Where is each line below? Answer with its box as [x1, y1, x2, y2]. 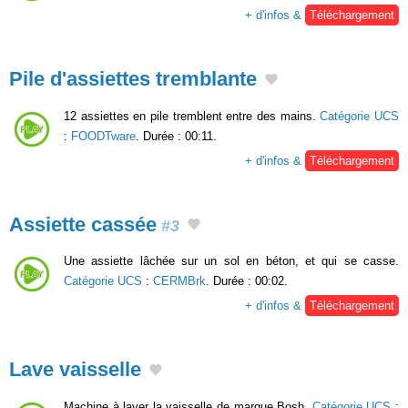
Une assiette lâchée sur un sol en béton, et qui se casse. [64, 254, 399, 269]
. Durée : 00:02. [206, 274, 288, 289]
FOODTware [71, 128, 136, 143]
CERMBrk [153, 274, 206, 289]
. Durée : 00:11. [136, 128, 217, 143]
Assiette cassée [9, 212, 157, 236]
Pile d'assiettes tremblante [9, 66, 257, 90]
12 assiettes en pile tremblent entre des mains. [64, 108, 321, 123]
